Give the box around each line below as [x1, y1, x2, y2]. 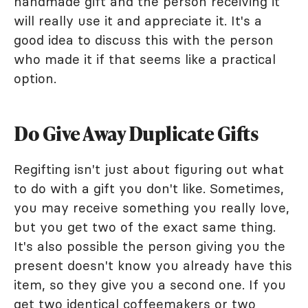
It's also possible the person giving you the [14, 238, 285, 254]
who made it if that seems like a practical [14, 51, 276, 67]
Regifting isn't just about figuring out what [14, 161, 284, 177]
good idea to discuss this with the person [14, 32, 274, 48]
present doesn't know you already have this [14, 257, 292, 274]
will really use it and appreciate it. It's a [14, 12, 262, 29]
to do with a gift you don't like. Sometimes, [14, 180, 284, 197]
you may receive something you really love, [14, 199, 289, 216]
